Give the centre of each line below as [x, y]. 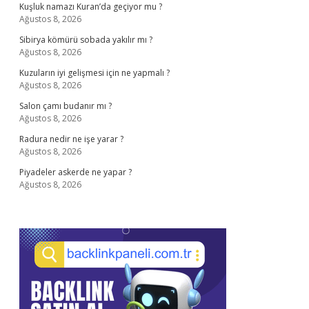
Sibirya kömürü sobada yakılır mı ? [86, 40]
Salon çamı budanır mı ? [66, 106]
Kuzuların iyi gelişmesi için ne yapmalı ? [94, 73]
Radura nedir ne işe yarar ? [71, 139]
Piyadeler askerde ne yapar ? [76, 172]
